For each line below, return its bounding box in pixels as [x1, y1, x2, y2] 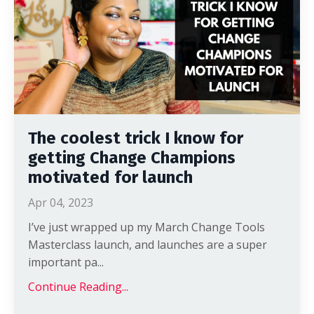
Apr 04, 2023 [28, 194, 93, 210]
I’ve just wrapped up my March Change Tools [28, 219, 265, 235]
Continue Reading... [28, 278, 128, 294]
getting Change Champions [28, 147, 235, 168]
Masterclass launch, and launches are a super [28, 236, 267, 252]
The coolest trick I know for [28, 128, 243, 148]
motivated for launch [28, 167, 193, 187]
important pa [28, 254, 97, 270]
